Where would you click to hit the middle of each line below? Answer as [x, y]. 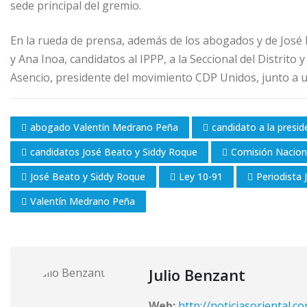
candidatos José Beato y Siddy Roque [114, 151]
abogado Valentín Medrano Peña [104, 127]
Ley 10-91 [201, 176]
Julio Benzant [197, 274]
